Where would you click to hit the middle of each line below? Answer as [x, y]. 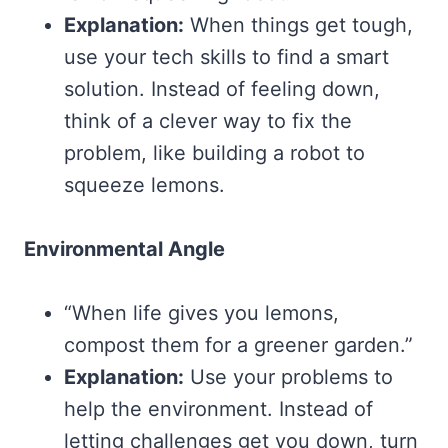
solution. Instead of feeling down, [222, 88]
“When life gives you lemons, [201, 312]
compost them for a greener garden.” [238, 344]
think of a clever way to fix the [208, 120]
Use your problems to [288, 376]
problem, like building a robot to [214, 152]
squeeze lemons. [144, 184]
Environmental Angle [124, 248]
